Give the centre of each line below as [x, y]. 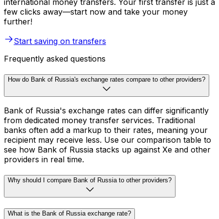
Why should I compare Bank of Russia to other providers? [90, 180]
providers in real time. [44, 160]
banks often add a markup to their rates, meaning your [106, 130]
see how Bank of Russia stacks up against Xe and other [107, 150]
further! [18, 22]
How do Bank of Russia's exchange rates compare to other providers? [107, 79]
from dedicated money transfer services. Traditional [99, 120]
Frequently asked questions [55, 59]
